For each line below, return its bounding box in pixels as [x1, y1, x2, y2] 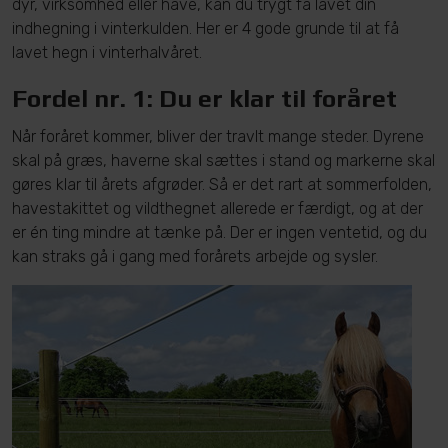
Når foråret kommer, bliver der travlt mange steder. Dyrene [12, 127, 424, 146]
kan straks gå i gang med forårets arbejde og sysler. [12, 247, 378, 266]
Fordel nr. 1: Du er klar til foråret [12, 84, 397, 113]
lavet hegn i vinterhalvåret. [12, 43, 202, 62]
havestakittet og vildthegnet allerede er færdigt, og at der [12, 199, 423, 218]
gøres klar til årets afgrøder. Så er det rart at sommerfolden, [12, 175, 432, 194]
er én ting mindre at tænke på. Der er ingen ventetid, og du [12, 223, 427, 242]
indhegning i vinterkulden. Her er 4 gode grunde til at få [12, 19, 399, 38]
